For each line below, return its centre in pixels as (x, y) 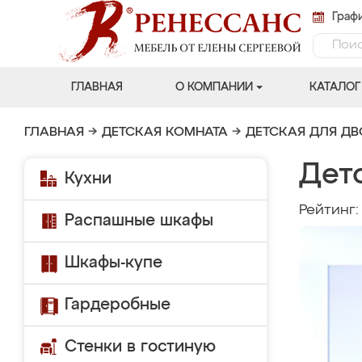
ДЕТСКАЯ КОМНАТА (165, 133)
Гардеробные (118, 305)
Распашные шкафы (139, 221)
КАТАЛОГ (335, 87)
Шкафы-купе (114, 263)
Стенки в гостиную (140, 347)
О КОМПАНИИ (214, 87)
